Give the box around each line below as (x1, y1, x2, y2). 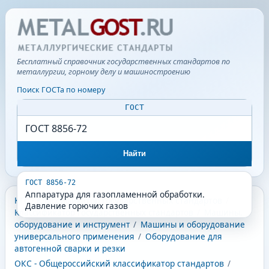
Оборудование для (145, 231, 222, 243)
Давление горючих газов (25, 200, 128, 212)
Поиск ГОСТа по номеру (17, 85, 106, 95)
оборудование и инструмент (14, 219, 130, 231)
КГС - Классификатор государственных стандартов (14, 195, 222, 207)
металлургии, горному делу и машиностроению (17, 66, 191, 77)
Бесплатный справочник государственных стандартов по (17, 56, 231, 67)
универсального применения (14, 231, 134, 243)
